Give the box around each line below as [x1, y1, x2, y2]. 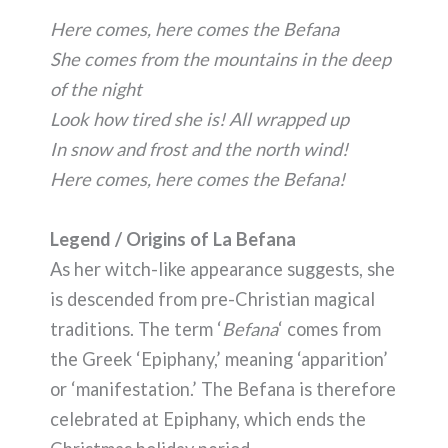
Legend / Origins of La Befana [50, 227, 296, 250]
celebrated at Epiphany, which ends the [50, 407, 366, 430]
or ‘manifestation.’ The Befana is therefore [50, 377, 396, 400]
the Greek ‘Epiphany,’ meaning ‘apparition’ [50, 347, 388, 370]
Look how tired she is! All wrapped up [50, 108, 349, 131]
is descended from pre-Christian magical [50, 287, 375, 310]
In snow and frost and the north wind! [50, 138, 348, 161]
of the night [50, 78, 142, 101]
